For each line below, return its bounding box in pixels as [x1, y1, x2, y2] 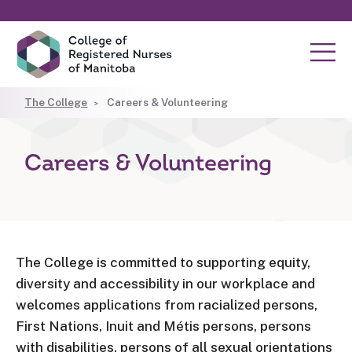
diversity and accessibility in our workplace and [16, 276, 315, 291]
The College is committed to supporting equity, [16, 255, 310, 270]
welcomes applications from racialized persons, [16, 297, 317, 313]
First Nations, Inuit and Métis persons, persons [16, 318, 311, 334]
